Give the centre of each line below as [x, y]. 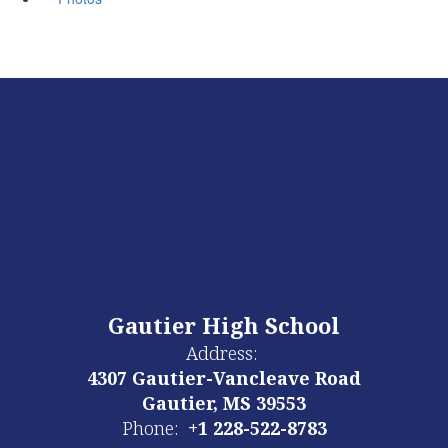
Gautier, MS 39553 [224, 402]
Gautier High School [224, 324]
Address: [221, 352]
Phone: [149, 427]
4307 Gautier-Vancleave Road [224, 377]
